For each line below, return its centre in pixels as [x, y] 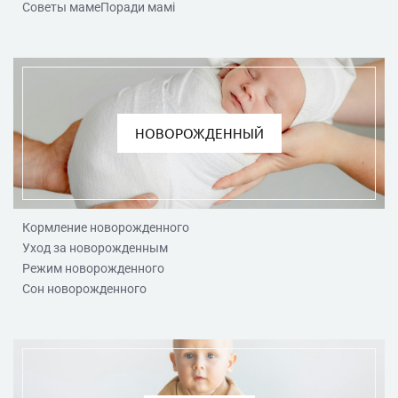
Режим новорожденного [93, 268]
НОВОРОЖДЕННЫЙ [199, 132]
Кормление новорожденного [106, 227]
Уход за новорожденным [95, 247]
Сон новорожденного [84, 288]
